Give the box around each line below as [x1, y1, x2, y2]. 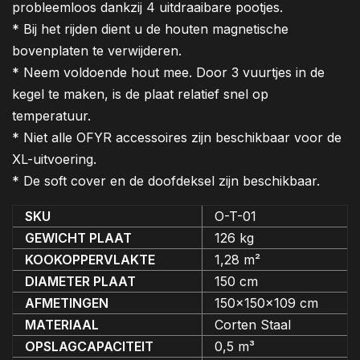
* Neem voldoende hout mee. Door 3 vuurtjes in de [12, 64, 325, 81]
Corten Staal [215, 317, 291, 333]
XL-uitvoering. [12, 151, 96, 168]
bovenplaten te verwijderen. [12, 43, 182, 59]
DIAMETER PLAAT [25, 273, 136, 290]
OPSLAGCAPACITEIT [25, 338, 153, 355]
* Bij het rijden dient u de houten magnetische [12, 21, 288, 38]
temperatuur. [12, 108, 91, 125]
